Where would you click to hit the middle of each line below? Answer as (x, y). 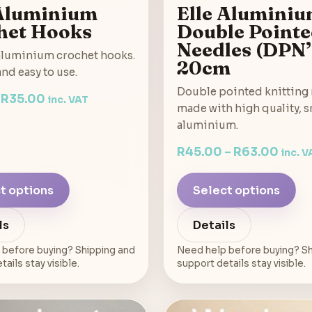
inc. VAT (68, 100)
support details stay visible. (241, 264)
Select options (236, 190)
